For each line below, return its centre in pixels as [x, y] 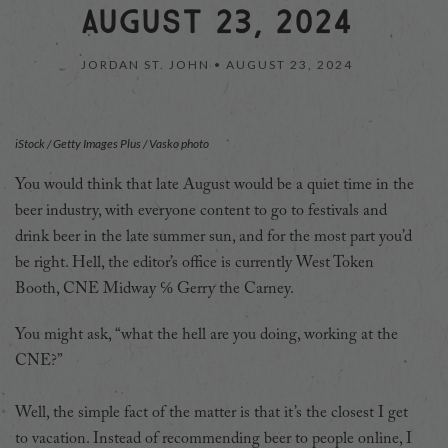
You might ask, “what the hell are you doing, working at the [206, 334]
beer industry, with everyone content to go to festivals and [201, 210]
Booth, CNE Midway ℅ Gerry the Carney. [154, 288]
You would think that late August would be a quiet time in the [214, 184]
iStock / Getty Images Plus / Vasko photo [112, 143]
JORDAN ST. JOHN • [153, 64]
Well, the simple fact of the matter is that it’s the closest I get [211, 412]
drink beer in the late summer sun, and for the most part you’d [213, 236]
